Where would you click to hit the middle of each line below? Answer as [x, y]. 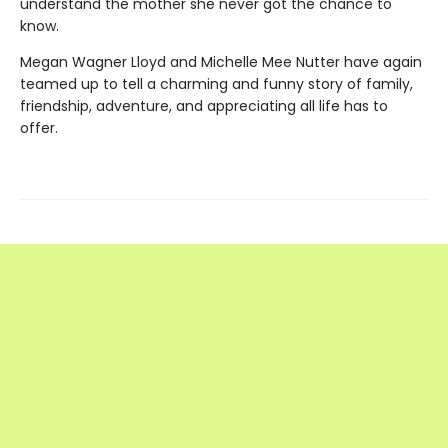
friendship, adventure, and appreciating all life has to [204, 106]
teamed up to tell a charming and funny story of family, [216, 84]
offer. [39, 128]
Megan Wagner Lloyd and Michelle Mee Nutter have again [221, 62]
